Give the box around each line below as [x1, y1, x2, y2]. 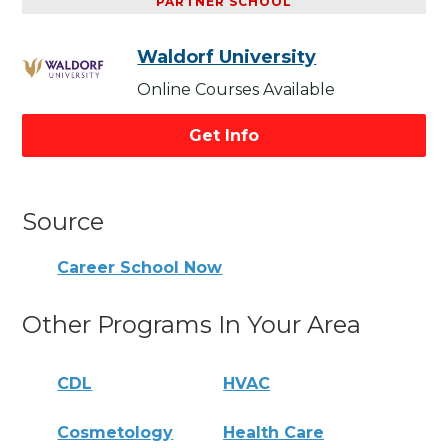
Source [22, 207, 105, 237]
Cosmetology [57, 422, 174, 442]
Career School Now [57, 258, 223, 277]
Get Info [189, 126, 259, 146]
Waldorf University [137, 46, 317, 69]
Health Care [223, 422, 325, 442]
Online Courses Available [137, 80, 336, 100]
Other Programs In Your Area [22, 310, 362, 339]
